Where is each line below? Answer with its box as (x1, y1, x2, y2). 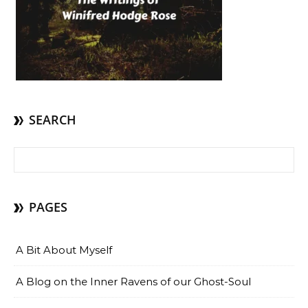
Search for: (13, 148, 68, 161)
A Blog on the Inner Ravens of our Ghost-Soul (16, 275, 251, 288)
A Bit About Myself (16, 243, 112, 256)
